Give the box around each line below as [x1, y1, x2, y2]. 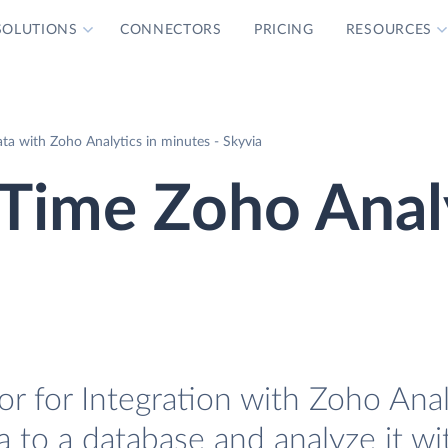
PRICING [253, 23, 314, 37]
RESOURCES [345, 23, 433, 37]
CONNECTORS [119, 23, 222, 37]
